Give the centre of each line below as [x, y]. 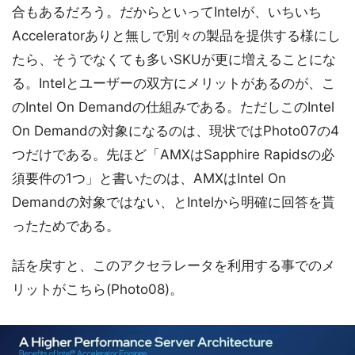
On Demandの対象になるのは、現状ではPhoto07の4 [176, 131]
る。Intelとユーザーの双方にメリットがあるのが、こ [174, 84]
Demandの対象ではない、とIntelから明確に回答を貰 [174, 202]
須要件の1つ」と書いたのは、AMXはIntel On [149, 179]
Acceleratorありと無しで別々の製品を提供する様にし [176, 36]
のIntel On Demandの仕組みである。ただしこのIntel [173, 107]
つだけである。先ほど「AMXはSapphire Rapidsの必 [173, 155]
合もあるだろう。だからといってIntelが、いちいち [167, 12]
